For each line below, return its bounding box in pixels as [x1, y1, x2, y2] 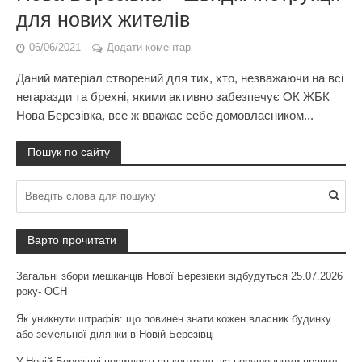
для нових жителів [16, 8, 190, 31]
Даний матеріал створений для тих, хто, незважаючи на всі [16, 71, 343, 85]
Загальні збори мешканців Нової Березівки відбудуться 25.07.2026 [16, 270, 343, 282]
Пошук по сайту [27, 145, 110, 158]
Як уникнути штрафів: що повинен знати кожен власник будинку [16, 313, 331, 325]
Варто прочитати [27, 234, 116, 246]
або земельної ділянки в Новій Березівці [16, 328, 214, 340]
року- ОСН [16, 285, 67, 297]
